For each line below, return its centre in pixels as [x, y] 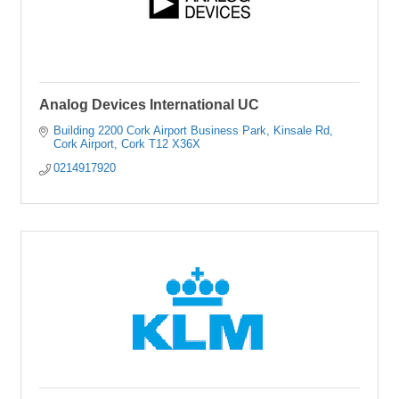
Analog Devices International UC [149, 105]
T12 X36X [175, 144]
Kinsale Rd [302, 130]
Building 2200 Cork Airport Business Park [160, 130]
